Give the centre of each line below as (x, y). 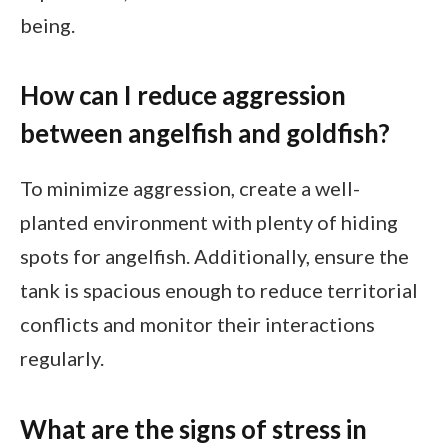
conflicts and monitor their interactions (197, 324)
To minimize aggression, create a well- (190, 188)
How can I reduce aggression (183, 95)
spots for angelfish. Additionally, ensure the (214, 256)
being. (47, 24)
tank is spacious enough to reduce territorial (219, 290)
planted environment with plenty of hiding (209, 222)
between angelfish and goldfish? (205, 133)
